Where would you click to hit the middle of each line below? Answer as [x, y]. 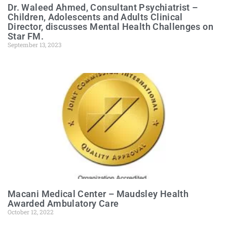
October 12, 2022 [31, 212]
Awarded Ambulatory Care [63, 203]
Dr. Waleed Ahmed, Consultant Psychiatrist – [103, 7]
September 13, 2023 [34, 45]
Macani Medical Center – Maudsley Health [98, 194]
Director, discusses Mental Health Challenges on [110, 27]
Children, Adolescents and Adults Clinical [95, 17]
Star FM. [26, 36]
